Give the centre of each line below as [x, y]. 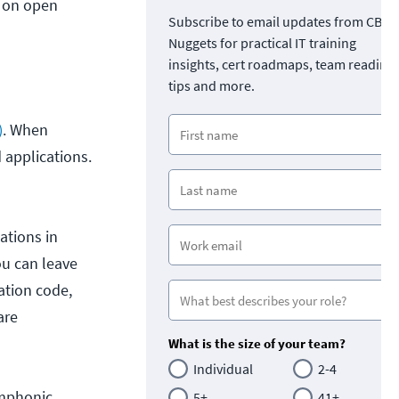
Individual [223, 369]
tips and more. [212, 86]
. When [25, 130]
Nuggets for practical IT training [262, 43]
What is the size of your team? [257, 344]
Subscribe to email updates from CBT [279, 22]
